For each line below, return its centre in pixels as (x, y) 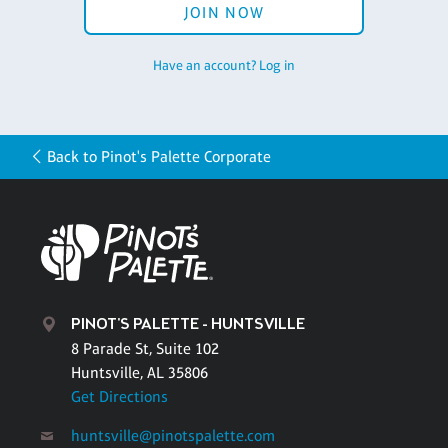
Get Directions (119, 397)
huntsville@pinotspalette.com (173, 436)
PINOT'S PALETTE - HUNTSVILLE (188, 325)
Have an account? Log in (224, 64)
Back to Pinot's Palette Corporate (159, 156)
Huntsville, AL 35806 (139, 373)
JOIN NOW (224, 12)
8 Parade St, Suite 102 (145, 349)
